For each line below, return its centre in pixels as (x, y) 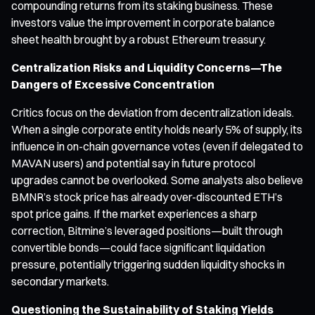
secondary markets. (60, 281)
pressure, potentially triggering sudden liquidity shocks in (148, 264)
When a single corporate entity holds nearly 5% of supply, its (157, 129)
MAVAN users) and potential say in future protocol (133, 163)
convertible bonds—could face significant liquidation (138, 247)
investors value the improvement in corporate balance (143, 22)
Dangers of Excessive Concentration (113, 84)
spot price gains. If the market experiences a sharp (134, 213)
